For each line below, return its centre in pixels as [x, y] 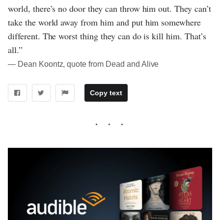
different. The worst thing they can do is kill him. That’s [107, 36]
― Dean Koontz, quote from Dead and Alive [83, 64]
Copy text [106, 93]
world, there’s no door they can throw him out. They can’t [110, 8]
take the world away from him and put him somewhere [105, 22]
